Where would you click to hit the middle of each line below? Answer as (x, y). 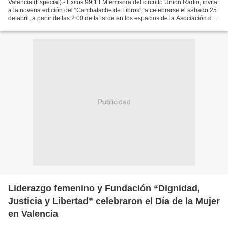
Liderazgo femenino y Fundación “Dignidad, (104, 188)
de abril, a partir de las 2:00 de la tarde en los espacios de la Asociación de (112, 18)
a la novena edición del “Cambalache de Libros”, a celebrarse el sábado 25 (112, 10)
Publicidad (114, 102)
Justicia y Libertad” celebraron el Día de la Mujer (114, 201)
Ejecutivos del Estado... (40, 26)
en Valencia (33, 213)
